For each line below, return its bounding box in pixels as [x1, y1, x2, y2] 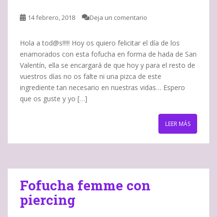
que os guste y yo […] [20, 93, 87, 103]
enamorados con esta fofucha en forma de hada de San [20, 49, 197, 59]
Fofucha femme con [20, 176, 151, 194]
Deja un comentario [90, 13, 147, 22]
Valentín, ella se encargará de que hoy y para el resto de [20, 60, 195, 70]
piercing [20, 190, 76, 209]
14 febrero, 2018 [28, 13, 75, 22]
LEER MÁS [165, 119, 190, 128]
